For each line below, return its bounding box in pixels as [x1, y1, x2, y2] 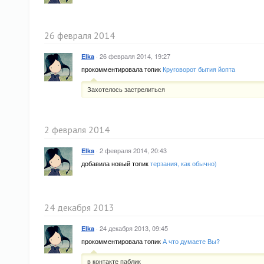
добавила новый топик [81, 159, 150, 168]
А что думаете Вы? [163, 236, 220, 246]
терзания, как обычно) [150, 159, 217, 168]
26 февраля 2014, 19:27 [100, 51, 170, 61]
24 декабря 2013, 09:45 [100, 223, 168, 233]
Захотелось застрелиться [87, 84, 165, 94]
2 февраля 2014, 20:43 [100, 146, 167, 155]
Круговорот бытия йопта [163, 64, 235, 74]
